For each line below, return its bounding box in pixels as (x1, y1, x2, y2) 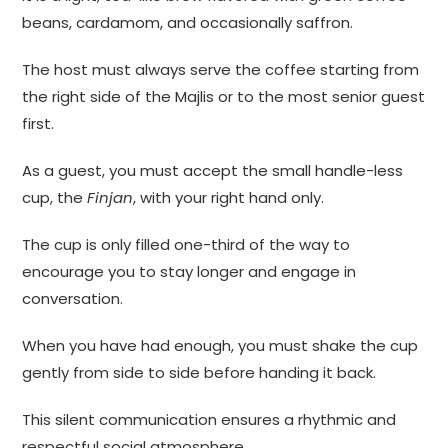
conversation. (22, 288, 124, 310)
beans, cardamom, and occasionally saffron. (22, 12, 354, 34)
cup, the (22, 187, 88, 209)
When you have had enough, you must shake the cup (22, 335, 419, 357)
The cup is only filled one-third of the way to (22, 234, 351, 256)
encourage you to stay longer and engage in (22, 261, 357, 283)
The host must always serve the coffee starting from (22, 59, 420, 81)
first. (22, 113, 55, 135)
